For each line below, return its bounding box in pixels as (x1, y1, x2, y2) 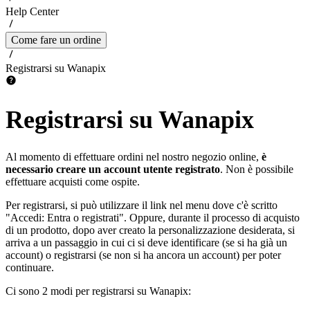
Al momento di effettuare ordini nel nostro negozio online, (6, 151, 262, 163)
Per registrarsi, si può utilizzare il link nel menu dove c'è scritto (6, 199, 277, 212)
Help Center (6, 6, 59, 17)
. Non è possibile (220, 163, 293, 176)
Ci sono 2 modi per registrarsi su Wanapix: (6, 285, 191, 298)
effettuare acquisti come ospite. (6, 176, 140, 188)
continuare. (6, 262, 54, 274)
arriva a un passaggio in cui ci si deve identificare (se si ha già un (6, 237, 287, 249)
